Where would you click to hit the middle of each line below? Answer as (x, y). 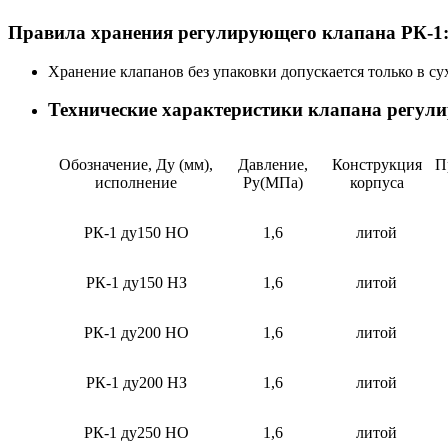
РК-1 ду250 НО (136, 433)
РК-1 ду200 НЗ (136, 383)
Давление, (273, 165)
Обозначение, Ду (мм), (136, 165)
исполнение (136, 183)
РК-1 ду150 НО (136, 233)
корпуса (376, 183)
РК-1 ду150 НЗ (136, 283)
